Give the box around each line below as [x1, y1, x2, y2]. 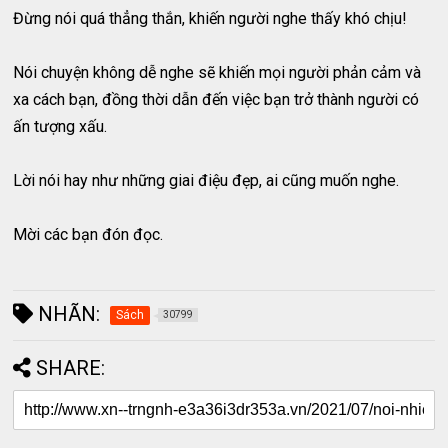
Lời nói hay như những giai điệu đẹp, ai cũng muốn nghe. [13, 171, 400, 191]
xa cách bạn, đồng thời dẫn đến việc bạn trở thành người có [13, 90, 420, 110]
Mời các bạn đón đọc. [13, 225, 164, 245]
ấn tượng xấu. [13, 117, 108, 137]
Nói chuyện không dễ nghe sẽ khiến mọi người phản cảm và [13, 63, 422, 83]
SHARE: [36, 356, 106, 381]
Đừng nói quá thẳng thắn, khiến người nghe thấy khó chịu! [13, 9, 408, 29]
